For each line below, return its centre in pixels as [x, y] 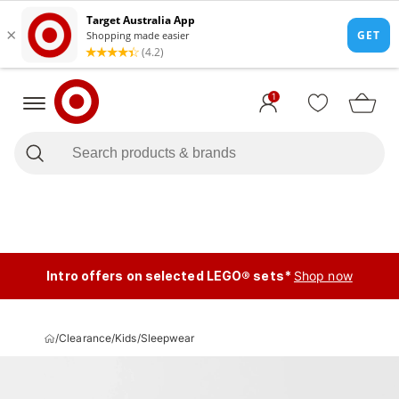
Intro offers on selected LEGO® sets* [169, 276]
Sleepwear [167, 338]
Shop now [323, 276]
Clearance [85, 338]
